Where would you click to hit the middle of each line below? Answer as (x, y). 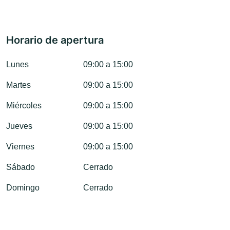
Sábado (21, 167)
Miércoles (24, 106)
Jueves (19, 126)
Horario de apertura (55, 40)
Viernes (20, 147)
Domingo (23, 188)
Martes (18, 85)
